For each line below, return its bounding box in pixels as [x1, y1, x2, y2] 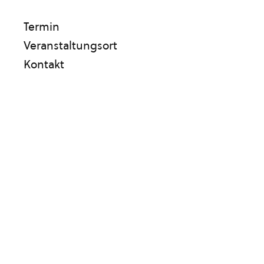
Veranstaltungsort [24, 38, 117, 53]
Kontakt [24, 57, 64, 72]
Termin [24, 19, 60, 34]
